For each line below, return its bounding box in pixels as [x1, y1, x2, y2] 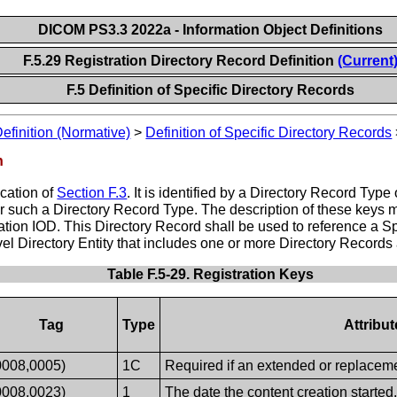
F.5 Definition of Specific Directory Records [66, 82, 355, 97]
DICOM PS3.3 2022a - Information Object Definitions [37, 22, 383, 37]
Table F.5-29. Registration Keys [106, 266, 314, 282]
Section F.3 [57, 184, 128, 200]
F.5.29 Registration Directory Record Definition [22, 53, 338, 68]
